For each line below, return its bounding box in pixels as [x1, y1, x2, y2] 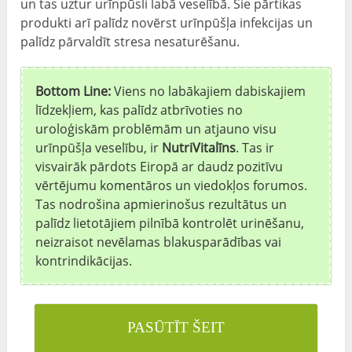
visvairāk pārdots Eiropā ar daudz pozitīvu [35, 157, 284, 175]
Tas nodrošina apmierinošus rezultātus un [35, 195, 288, 213]
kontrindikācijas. [35, 251, 133, 269]
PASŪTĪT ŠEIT [126, 318, 225, 335]
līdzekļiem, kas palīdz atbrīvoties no [35, 101, 244, 119]
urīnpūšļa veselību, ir [35, 138, 163, 156]
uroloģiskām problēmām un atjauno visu [35, 119, 277, 137]
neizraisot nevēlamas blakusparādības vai [35, 233, 282, 251]
